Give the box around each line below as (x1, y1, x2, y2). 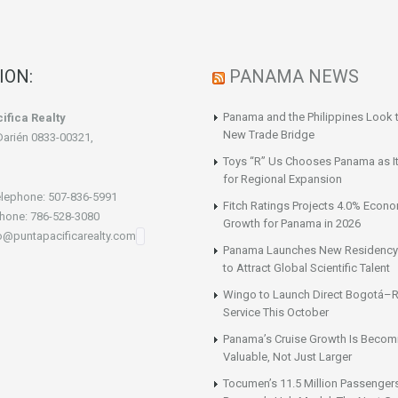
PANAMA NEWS (229, 66, 359, 88)
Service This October (223, 306, 329, 320)
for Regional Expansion (223, 172, 342, 187)
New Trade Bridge (223, 128, 314, 142)
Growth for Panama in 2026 (223, 217, 361, 231)
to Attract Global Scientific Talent (223, 261, 390, 275)
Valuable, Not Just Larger (223, 350, 352, 364)
